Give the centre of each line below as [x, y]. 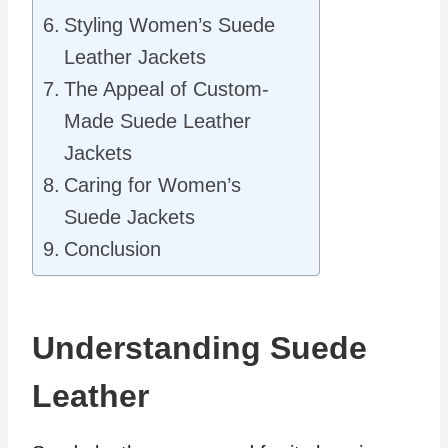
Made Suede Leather [157, 121]
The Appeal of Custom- [166, 89]
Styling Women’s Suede [169, 25]
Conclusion [112, 249]
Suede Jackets [129, 217]
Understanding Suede [199, 348]
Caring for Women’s [152, 185]
